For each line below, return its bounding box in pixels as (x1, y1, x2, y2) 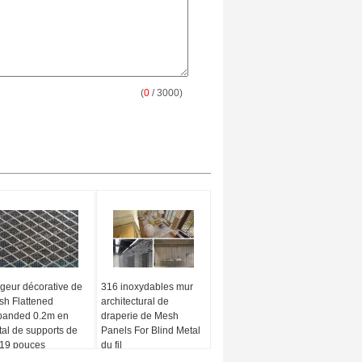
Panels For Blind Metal (100, 325, 200, 336)
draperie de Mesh (100, 310, 179, 322)
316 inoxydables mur (100, 281, 193, 293)
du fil (100, 339, 122, 351)
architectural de (100, 296, 169, 307)
